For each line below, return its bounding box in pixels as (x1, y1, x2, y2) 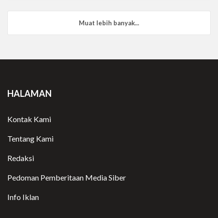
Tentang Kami (7, 133, 54, 143)
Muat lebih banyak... (79, 18, 139, 27)
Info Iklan (7, 192, 39, 201)
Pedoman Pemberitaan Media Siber (7, 172, 126, 182)
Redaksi (7, 153, 34, 163)
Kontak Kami (7, 114, 51, 124)
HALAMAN (7, 88, 52, 99)
